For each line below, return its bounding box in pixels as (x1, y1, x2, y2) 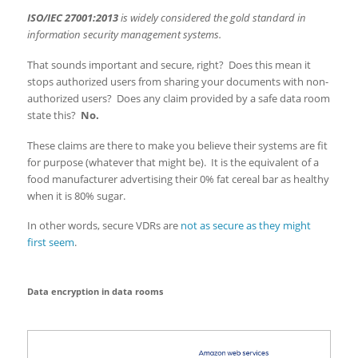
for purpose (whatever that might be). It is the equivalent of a (26, 154, 319, 169)
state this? (26, 107, 78, 122)
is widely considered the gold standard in (117, 10, 306, 25)
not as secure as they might (180, 218, 311, 233)
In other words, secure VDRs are (26, 218, 181, 233)
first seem (26, 235, 74, 250)
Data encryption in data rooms (26, 285, 163, 298)
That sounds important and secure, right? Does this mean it (26, 57, 311, 72)
